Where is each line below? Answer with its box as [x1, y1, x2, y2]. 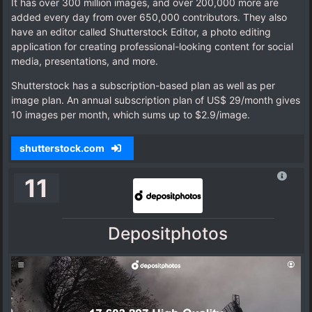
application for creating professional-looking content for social [11, 40, 293, 53]
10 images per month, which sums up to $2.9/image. [11, 109, 253, 121]
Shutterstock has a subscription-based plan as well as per [11, 79, 275, 92]
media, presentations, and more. [11, 55, 158, 68]
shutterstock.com [19, 142, 107, 155]
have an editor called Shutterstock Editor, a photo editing [11, 26, 271, 38]
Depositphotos [108, 223, 228, 244]
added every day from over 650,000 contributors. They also [11, 11, 287, 24]
